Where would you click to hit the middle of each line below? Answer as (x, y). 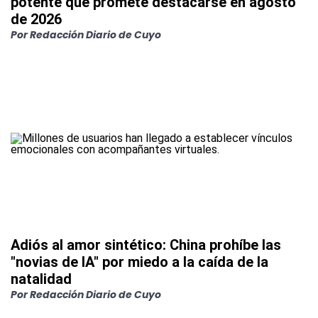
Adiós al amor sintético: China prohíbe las (146, 245)
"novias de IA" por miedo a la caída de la (139, 262)
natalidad (41, 279)
